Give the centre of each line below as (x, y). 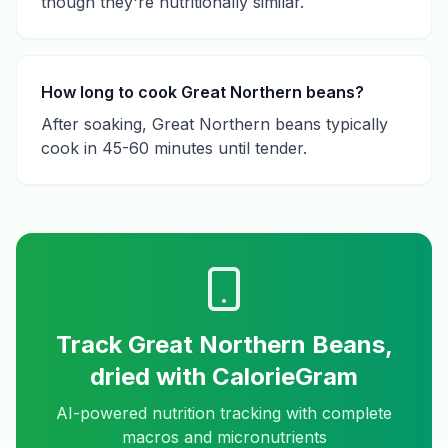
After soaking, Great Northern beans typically (214, 124)
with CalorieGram (254, 376)
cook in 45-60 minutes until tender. (174, 148)
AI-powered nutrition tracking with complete (224, 413)
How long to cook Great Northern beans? (202, 92)
